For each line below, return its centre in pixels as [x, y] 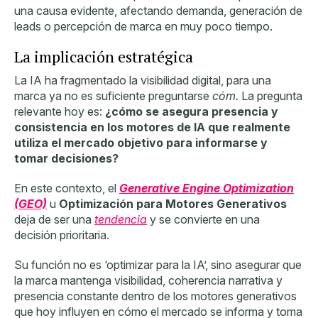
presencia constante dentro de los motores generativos [155, 296]
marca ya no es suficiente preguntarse [113, 95]
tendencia [121, 219]
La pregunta [272, 95]
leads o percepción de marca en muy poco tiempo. [143, 26]
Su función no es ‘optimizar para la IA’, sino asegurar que [158, 264]
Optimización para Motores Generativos [173, 203]
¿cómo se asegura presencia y [192, 111]
